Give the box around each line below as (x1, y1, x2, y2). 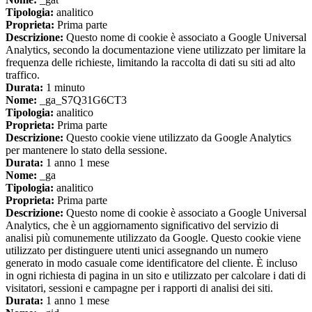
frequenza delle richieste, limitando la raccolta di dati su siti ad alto (6, 56, 295, 69)
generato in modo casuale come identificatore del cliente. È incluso (6, 257, 297, 270)
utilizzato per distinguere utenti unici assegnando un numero (6, 244, 268, 257)
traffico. (6, 69, 40, 81)
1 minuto (43, 81, 85, 94)
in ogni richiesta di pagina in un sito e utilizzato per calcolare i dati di (6, 270, 306, 282)
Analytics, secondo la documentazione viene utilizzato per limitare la (6, 44, 306, 56)
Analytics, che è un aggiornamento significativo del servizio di (6, 219, 279, 232)
